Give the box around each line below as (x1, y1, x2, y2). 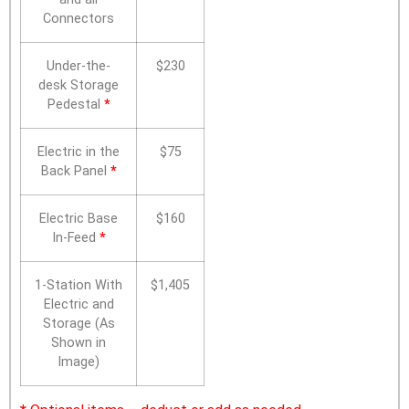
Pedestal (47, 97, 104, 113)
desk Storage (38, 78, 119, 94)
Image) (58, 354, 100, 371)
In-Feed (51, 230, 100, 246)
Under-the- (47, 58, 110, 75)
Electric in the (37, 144, 120, 161)
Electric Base (39, 211, 118, 227)
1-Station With (35, 278, 122, 294)
